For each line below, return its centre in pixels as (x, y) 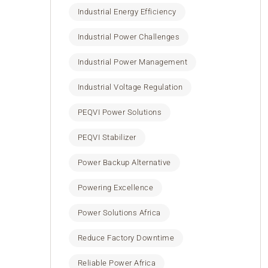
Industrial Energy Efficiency (127, 12)
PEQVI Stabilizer (107, 137)
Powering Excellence (115, 188)
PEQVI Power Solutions (120, 112)
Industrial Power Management (133, 62)
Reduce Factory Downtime (126, 238)
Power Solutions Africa (119, 213)
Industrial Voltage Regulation (130, 87)
